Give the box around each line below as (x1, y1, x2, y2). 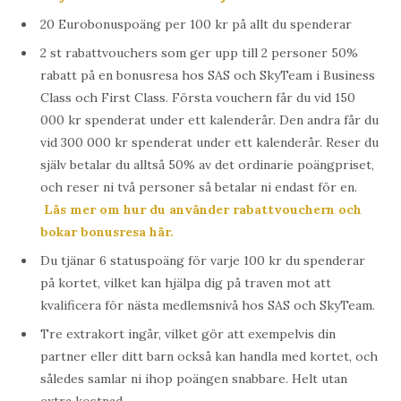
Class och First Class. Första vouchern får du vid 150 (40, 90, 355, 107)
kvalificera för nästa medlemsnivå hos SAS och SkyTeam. (40, 297, 375, 314)
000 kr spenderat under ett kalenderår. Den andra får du (40, 112, 379, 129)
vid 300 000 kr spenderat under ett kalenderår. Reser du (40, 134, 379, 151)
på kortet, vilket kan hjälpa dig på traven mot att (40, 275, 331, 292)
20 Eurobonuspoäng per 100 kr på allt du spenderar (40, 16, 352, 33)
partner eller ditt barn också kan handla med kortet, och (40, 348, 378, 365)
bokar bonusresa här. (40, 224, 177, 241)
